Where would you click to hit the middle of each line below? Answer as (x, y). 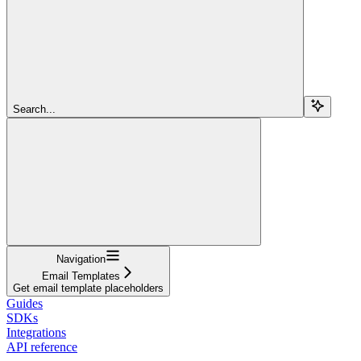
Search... (34, 109)
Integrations (36, 332)
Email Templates (81, 276)
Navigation (81, 259)
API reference (42, 346)
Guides (25, 303)
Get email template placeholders (88, 288)
